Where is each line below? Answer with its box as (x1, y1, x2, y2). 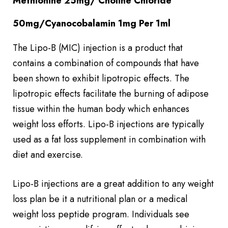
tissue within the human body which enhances (13, 102, 189, 116)
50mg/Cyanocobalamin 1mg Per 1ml (13, 17, 170, 30)
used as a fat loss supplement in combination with (13, 133, 206, 146)
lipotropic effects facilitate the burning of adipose (13, 87, 209, 100)
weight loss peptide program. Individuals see (13, 208, 189, 221)
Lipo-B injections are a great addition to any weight (13, 177, 214, 190)
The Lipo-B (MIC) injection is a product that (13, 41, 183, 54)
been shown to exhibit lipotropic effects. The (13, 72, 189, 85)
